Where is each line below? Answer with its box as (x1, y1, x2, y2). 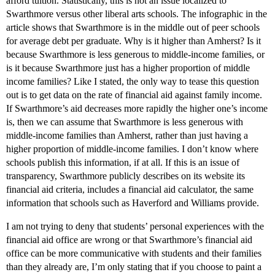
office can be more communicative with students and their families (6, 248, 261, 259)
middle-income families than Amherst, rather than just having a (6, 130, 248, 141)
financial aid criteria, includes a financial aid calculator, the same (6, 184, 254, 195)
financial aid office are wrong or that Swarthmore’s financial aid (6, 234, 252, 246)
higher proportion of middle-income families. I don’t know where (6, 144, 258, 155)
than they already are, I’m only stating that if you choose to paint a (6, 261, 261, 273)
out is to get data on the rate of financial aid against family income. (6, 90, 262, 101)
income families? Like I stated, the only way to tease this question (6, 76, 259, 87)
